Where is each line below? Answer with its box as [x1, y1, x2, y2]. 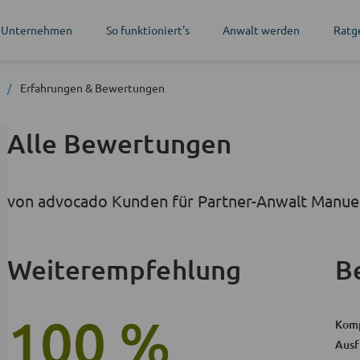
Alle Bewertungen [7, 126, 231, 159]
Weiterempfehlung [7, 252, 241, 285]
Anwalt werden [223, 22, 301, 37]
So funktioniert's [105, 22, 190, 37]
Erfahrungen [20, 80, 83, 95]
